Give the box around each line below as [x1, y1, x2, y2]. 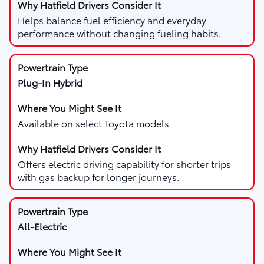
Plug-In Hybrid [18, 75, 82, 89]
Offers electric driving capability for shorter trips [18, 156, 231, 170]
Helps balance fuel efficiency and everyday [18, 12, 206, 27]
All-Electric [18, 219, 67, 233]
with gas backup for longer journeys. [18, 169, 180, 183]
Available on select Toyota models [18, 115, 169, 130]
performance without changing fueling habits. [18, 25, 222, 39]
